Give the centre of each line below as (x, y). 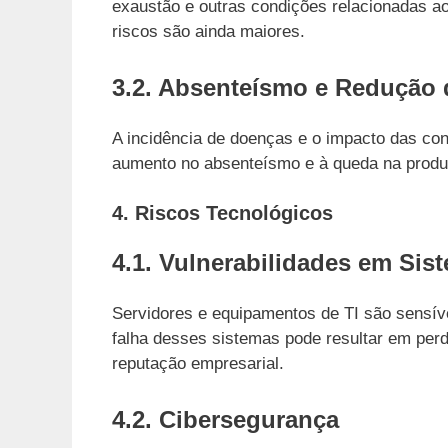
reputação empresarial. (198, 364)
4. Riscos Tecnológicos (222, 213)
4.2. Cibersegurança (225, 419)
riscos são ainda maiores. (208, 32)
